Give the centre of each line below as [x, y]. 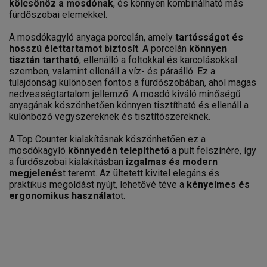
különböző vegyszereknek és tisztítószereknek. [110, 117]
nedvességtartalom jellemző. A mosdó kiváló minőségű [125, 94]
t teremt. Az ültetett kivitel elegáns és [141, 173]
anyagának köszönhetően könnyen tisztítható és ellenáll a [129, 105]
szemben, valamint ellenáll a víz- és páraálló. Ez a [112, 72]
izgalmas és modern [172, 162]
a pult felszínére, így [213, 151]
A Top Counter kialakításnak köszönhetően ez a [107, 139]
